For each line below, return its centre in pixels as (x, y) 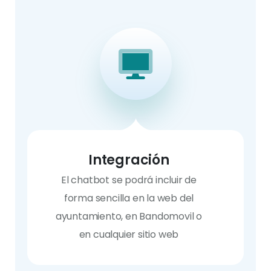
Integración (129, 160)
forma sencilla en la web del (129, 198)
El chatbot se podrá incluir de (129, 180)
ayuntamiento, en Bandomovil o (129, 216)
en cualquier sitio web (129, 234)
